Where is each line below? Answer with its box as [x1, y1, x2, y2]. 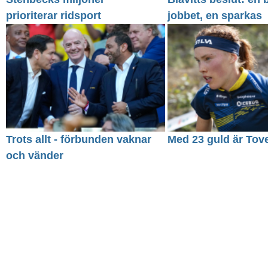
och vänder [6, 149, 63, 162]
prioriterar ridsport [6, 10, 101, 22]
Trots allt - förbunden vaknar [6, 133, 151, 145]
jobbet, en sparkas [167, 10, 263, 22]
